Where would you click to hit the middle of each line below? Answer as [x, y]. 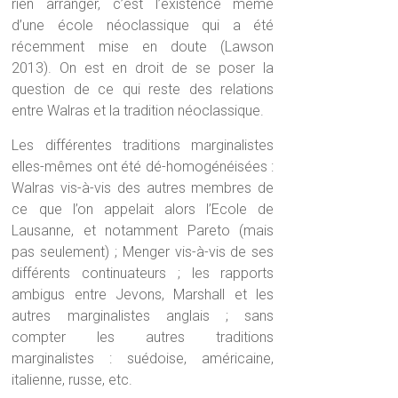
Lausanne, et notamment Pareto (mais [143, 231]
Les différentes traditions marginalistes [143, 146]
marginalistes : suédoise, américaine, [143, 359]
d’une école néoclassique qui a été [143, 26]
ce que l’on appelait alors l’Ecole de [143, 210]
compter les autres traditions [143, 338]
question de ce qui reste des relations [143, 90]
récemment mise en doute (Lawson [143, 47]
